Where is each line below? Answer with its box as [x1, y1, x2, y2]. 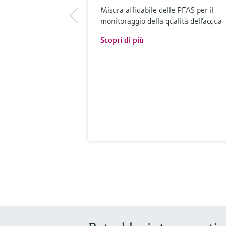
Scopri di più [100, 35, 144, 45]
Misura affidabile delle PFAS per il [100, 5, 214, 15]
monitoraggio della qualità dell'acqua [100, 16, 222, 26]
